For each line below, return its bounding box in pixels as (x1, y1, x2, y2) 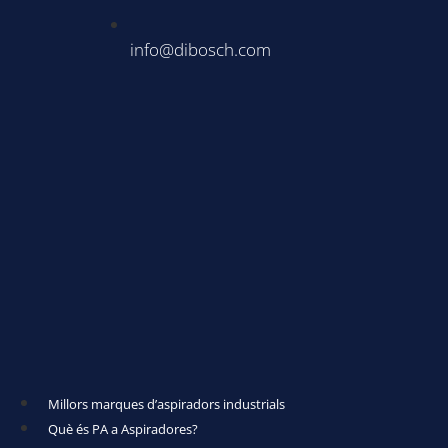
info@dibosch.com (130, 38, 271, 62)
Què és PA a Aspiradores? (48, 420, 198, 439)
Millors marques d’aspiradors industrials (48, 395, 285, 414)
